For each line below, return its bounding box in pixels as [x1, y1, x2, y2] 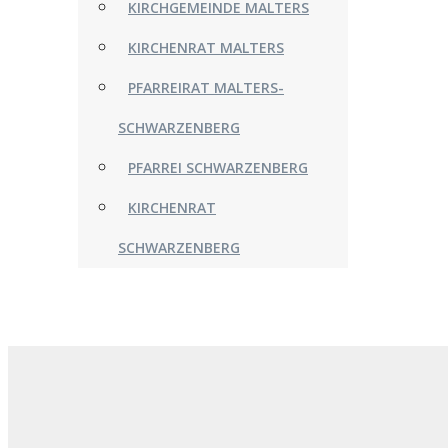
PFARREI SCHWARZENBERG [128, 158, 308, 177]
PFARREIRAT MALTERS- [128, 78, 284, 97]
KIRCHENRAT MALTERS [128, 38, 284, 57]
